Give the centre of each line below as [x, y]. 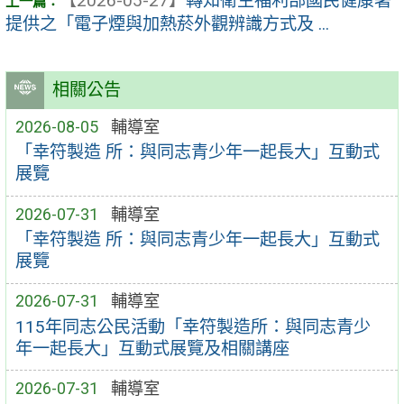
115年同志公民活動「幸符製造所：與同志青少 [193, 326]
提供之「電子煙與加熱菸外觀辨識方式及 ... [167, 24]
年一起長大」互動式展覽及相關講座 [152, 348]
